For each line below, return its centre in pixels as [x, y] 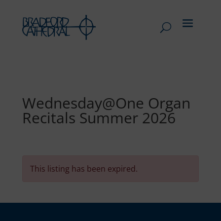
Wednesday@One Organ [106, 103]
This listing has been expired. [84, 168]
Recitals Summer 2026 [99, 117]
